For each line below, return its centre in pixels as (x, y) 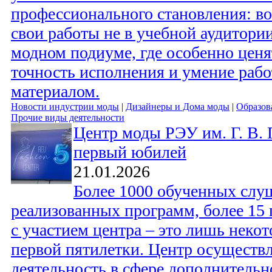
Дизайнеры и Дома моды (178, 107)
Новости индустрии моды (65, 107)
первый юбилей (130, 152)
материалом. (55, 92)
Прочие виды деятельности (68, 118)
